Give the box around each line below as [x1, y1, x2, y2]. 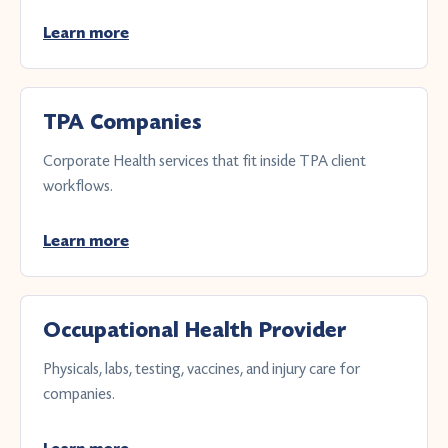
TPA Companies [43, 109, 202, 136]
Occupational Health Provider [43, 317, 346, 344]
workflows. [43, 176, 113, 195]
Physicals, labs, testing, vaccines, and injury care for [43, 359, 360, 378]
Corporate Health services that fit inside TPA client [43, 151, 366, 170]
